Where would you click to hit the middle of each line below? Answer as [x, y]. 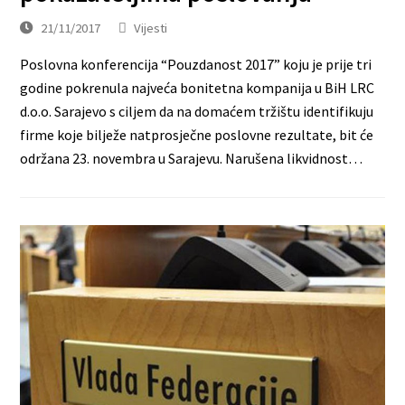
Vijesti [151, 28]
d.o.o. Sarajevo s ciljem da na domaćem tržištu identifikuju [197, 112]
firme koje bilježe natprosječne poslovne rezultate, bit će [197, 135]
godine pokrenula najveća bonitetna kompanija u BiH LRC [198, 88]
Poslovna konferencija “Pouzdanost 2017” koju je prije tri [196, 65]
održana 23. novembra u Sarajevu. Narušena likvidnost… [192, 159]
